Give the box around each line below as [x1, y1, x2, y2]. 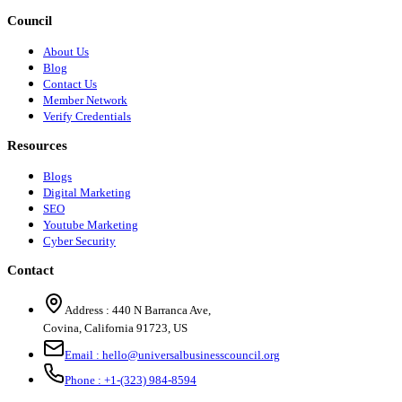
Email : [65, 347, 100, 362]
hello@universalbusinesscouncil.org [102, 347, 280, 362]
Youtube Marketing [43, 217, 138, 232]
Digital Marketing [43, 185, 131, 199]
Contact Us [43, 76, 97, 91]
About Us [43, 44, 89, 58]
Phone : [65, 372, 101, 387]
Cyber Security [43, 233, 116, 248]
